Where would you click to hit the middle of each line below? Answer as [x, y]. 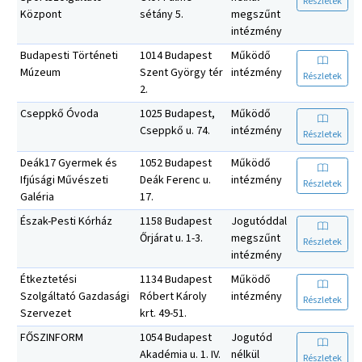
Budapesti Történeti [69, 55]
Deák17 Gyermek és [69, 163]
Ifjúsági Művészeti [64, 180]
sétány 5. [162, 14]
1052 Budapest [176, 163]
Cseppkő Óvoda [59, 114]
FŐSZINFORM [52, 337]
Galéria [37, 197]
